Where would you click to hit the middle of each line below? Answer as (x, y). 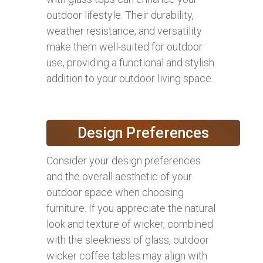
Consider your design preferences (124, 160)
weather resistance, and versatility (124, 31)
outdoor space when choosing (115, 192)
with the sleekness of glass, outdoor (128, 240)
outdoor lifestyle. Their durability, (120, 15)
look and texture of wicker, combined (130, 224)
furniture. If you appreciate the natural (131, 208)
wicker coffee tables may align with (127, 255)
